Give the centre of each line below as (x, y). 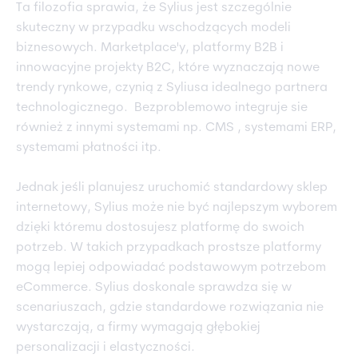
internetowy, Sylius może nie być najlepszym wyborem (177, 208)
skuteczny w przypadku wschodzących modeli (153, 28)
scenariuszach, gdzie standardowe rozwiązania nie (170, 308)
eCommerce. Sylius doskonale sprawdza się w (154, 288)
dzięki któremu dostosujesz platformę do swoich (160, 228)
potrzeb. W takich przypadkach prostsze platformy (169, 248)
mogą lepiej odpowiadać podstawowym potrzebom (171, 268)
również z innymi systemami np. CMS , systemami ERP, (176, 128)
